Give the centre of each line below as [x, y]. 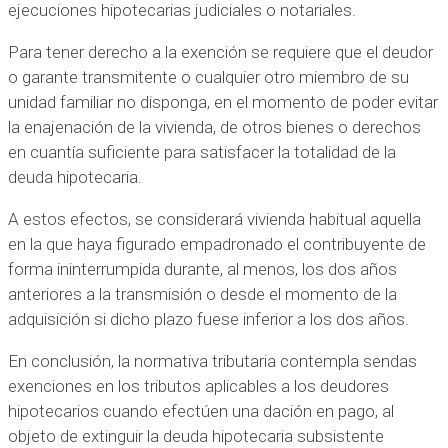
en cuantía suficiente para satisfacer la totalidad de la [202, 151]
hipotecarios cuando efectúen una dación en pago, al [201, 410]
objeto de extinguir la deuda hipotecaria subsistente [196, 435]
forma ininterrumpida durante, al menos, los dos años [202, 268]
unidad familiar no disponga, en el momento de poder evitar [223, 101]
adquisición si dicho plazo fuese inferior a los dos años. [208, 318]
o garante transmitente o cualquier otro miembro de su [208, 76]
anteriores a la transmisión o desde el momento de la [202, 293]
